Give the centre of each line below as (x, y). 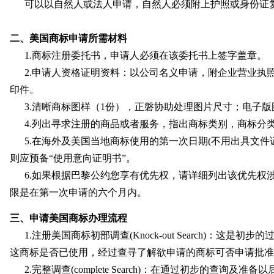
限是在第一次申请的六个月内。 (78, 192)
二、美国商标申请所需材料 (68, 38)
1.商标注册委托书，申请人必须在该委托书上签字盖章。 (147, 55)
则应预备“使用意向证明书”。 (74, 158)
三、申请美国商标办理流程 (68, 218)
